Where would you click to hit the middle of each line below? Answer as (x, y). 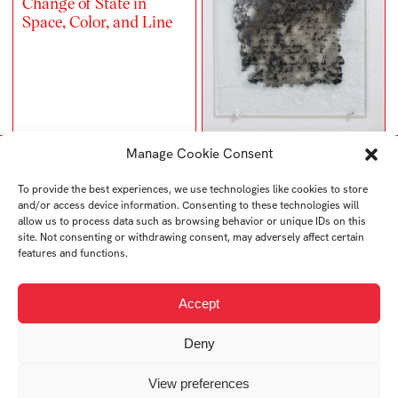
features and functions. (73, 253)
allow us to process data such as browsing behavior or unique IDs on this (192, 221)
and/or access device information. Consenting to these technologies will (188, 205)
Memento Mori (73, 359)
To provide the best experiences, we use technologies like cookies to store (193, 189)
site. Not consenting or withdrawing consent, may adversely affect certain (191, 237)
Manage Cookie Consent (199, 154)
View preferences (199, 383)
